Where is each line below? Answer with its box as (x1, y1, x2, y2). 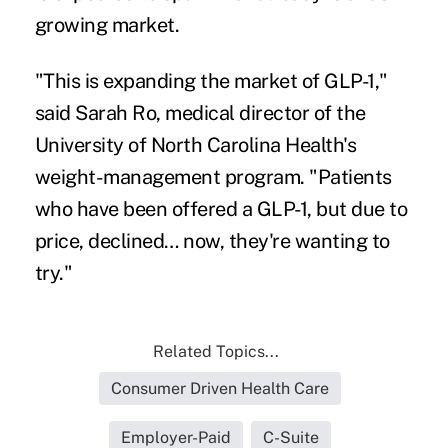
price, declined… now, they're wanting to (34, 229, 390, 254)
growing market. (34, 13, 180, 38)
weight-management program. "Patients (34, 165, 392, 190)
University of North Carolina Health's (34, 133, 357, 158)
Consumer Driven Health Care (110, 379, 329, 399)
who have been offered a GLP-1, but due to (34, 197, 408, 222)
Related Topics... (152, 342, 279, 362)
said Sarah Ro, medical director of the (34, 101, 366, 126)
